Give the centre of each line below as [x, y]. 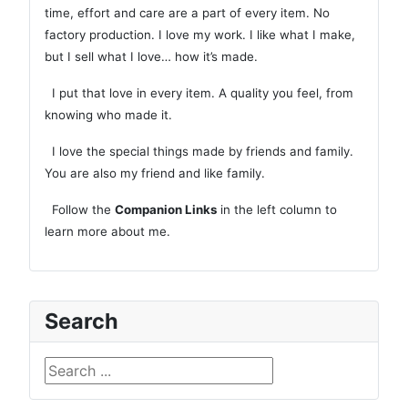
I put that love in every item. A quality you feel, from [199, 93]
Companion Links [166, 210]
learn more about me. [107, 232]
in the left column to [277, 210]
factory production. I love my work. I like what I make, [200, 35]
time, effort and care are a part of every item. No [187, 13]
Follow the [80, 210]
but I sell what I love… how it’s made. [151, 57]
